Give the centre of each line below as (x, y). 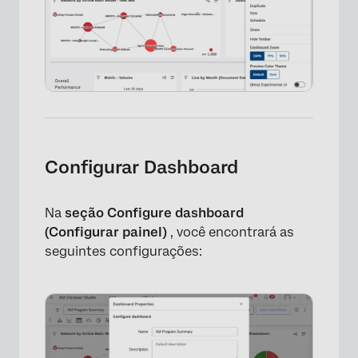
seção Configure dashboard (154, 213)
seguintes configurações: (123, 251)
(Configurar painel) (107, 232)
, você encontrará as (232, 232)
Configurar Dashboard (141, 167)
